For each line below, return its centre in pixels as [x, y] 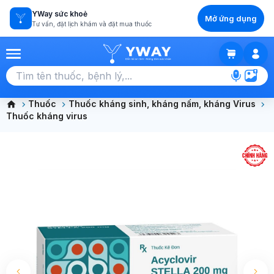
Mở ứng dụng [231, 18]
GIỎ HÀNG [242, 79]
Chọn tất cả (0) [60, 80]
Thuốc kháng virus [47, 116]
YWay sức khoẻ [60, 13]
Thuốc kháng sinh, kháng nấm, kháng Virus [162, 104]
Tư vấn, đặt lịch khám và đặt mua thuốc [92, 24]
